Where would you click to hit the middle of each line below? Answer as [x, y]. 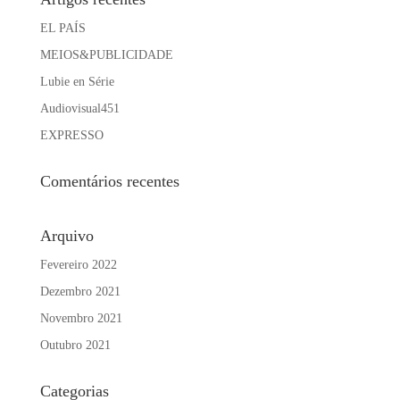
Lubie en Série [77, 82]
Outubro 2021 [75, 345]
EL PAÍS [62, 28]
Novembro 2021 [81, 318]
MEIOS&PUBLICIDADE [106, 55]
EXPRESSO [71, 135]
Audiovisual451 [79, 108]
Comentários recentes [109, 181]
